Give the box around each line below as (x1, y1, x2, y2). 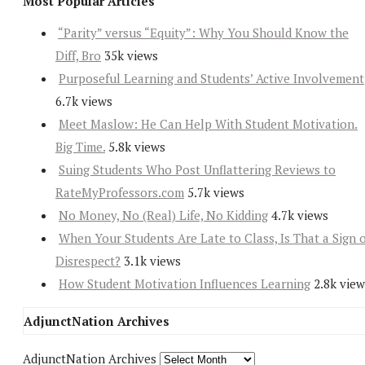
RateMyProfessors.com (55, 184, 184, 201)
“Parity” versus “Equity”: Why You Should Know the (58, 24, 349, 42)
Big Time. (55, 139, 105, 156)
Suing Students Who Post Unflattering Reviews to (59, 161, 336, 178)
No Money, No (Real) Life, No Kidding (59, 207, 268, 224)
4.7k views (271, 207, 328, 224)
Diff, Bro (55, 47, 101, 64)
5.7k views (187, 184, 244, 201)
